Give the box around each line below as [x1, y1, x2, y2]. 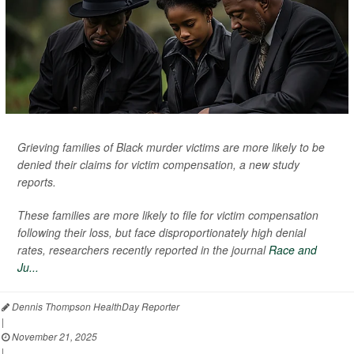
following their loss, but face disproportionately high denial [17, 224, 306, 240]
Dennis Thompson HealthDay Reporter [9, 299, 179, 313]
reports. [17, 173, 56, 190]
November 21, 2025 [9, 329, 97, 343]
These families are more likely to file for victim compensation [17, 206, 318, 223]
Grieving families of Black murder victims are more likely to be [17, 138, 325, 155]
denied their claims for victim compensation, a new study [17, 156, 299, 172]
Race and [269, 241, 317, 258]
